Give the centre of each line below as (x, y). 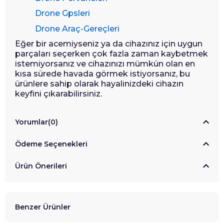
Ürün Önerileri (41, 166)
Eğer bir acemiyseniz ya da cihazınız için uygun (109, 44)
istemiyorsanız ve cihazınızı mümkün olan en (105, 64)
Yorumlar (31, 122)
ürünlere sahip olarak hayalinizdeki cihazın (99, 84)
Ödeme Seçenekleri (51, 144)
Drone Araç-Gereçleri (77, 28)
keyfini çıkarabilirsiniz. (58, 94)
